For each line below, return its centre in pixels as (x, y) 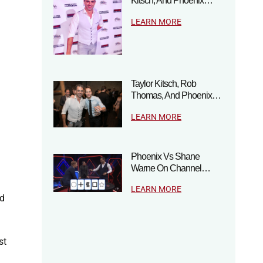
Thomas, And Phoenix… (176, 96)
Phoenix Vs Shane (165, 156)
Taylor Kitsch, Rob (163, 84)
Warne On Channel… (171, 168)
